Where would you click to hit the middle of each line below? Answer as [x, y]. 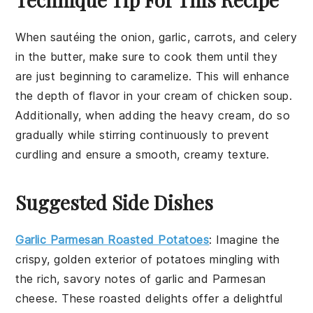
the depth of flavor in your [90, 96]
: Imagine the [245, 240]
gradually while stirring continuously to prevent [143, 135]
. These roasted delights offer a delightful [169, 299]
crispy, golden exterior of [86, 260]
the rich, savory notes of [86, 279]
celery [281, 37]
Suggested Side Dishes [115, 203]
